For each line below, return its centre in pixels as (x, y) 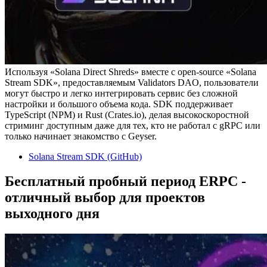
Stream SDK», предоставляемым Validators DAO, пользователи (132, 82)
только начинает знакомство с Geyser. (81, 136)
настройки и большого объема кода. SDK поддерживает (119, 104)
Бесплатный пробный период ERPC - (125, 181)
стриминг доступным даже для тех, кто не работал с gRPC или (133, 125)
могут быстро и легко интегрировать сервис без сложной (121, 93)
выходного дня (52, 214)
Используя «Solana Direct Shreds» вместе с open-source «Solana (131, 72)
